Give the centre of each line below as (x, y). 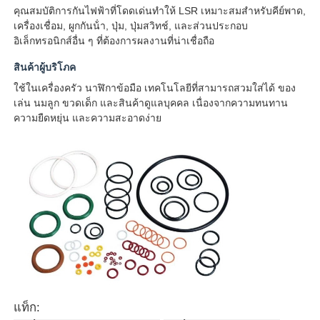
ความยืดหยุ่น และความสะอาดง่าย (88, 117)
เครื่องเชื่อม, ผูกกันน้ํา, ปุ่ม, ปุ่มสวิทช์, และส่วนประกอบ (131, 25)
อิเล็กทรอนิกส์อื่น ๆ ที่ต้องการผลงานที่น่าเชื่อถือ (114, 40)
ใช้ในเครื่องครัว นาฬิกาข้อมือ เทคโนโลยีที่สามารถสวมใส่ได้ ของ (155, 87)
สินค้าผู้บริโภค (45, 67)
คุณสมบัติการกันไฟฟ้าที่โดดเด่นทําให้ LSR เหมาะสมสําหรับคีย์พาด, (160, 10)
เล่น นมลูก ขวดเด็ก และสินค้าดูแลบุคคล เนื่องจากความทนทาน (151, 102)
